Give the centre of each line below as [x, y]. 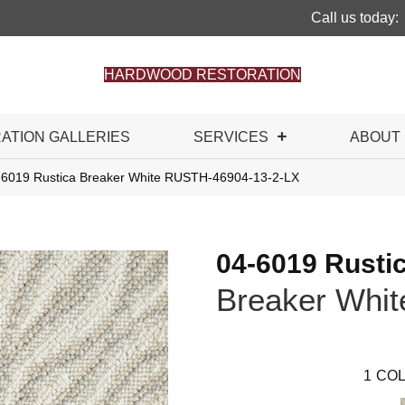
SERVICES [231, 137]
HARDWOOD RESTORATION [202, 75]
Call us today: [355, 18]
